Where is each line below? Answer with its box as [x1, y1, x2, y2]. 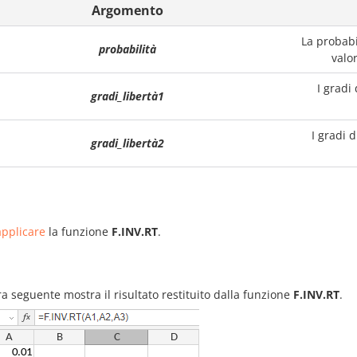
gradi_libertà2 [91, 135, 164, 151]
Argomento [92, 2, 163, 19]
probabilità [99, 41, 156, 57]
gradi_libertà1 [91, 88, 164, 104]
